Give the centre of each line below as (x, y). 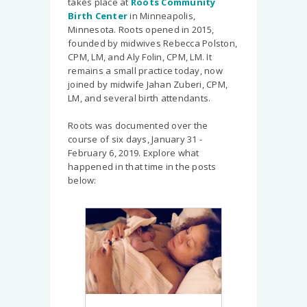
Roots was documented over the (138, 126)
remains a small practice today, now (145, 71)
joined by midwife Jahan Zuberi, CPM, (148, 85)
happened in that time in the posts (142, 167)
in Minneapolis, (161, 16)
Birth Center (98, 16)
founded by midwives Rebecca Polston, (152, 44)
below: (82, 181)
